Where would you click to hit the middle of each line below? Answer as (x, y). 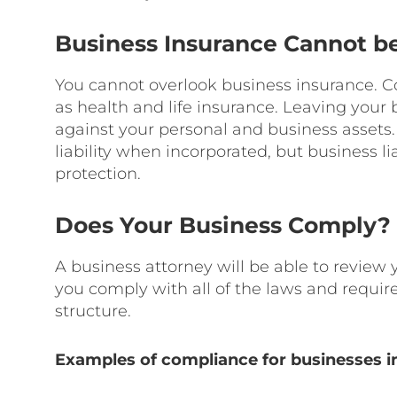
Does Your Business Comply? (223, 225)
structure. (93, 311)
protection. (98, 174)
